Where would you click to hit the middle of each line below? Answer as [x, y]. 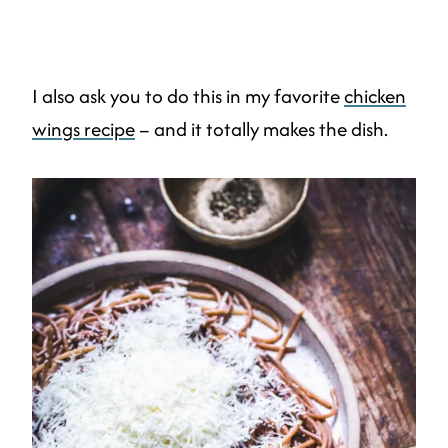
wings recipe [83, 129]
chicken [375, 96]
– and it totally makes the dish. [261, 129]
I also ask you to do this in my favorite [188, 96]
